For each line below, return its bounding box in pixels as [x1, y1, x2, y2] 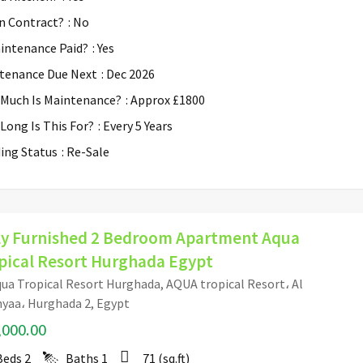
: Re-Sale [62, 143, 109, 160]
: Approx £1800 [126, 91, 205, 108]
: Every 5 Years [98, 117, 173, 134]
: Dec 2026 [101, 65, 155, 82]
